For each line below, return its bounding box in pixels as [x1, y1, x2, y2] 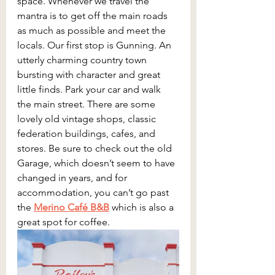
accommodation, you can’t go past [17, 187, 171, 199]
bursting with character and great [17, 69, 163, 81]
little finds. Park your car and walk [17, 83, 163, 96]
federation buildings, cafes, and [17, 128, 158, 140]
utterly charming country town [17, 54, 149, 66]
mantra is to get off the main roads [17, 10, 170, 22]
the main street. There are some [17, 98, 158, 110]
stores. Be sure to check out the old [17, 142, 174, 155]
